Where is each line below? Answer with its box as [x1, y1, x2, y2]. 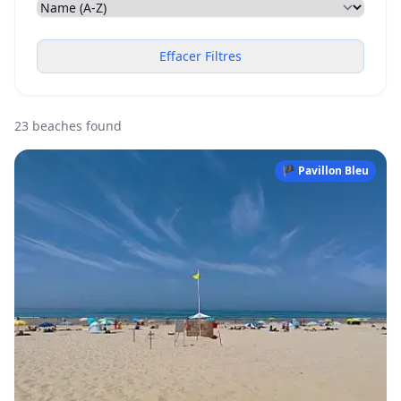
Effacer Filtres [159, 47, 242, 64]
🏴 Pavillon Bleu [282, 163, 369, 178]
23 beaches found [14, 117, 122, 134]
